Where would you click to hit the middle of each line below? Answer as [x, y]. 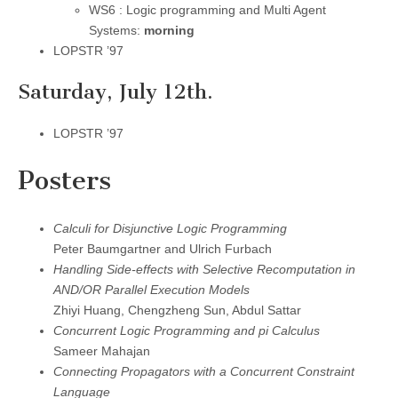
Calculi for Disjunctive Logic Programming [170, 229]
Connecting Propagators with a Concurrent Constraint [204, 372]
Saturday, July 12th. [115, 92]
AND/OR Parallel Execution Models [151, 290]
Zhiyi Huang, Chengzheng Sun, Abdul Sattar [177, 310]
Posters [64, 181]
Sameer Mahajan [102, 351]
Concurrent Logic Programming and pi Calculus [187, 331]
